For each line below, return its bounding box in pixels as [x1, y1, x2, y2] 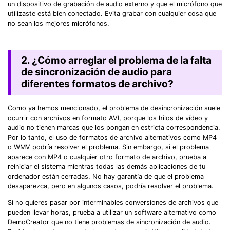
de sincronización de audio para [21, 66, 172, 79]
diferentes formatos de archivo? [21, 78, 174, 90]
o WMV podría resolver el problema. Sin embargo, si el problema [8, 143, 209, 151]
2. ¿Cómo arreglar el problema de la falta [21, 54, 212, 67]
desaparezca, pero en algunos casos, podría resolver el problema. [8, 182, 214, 190]
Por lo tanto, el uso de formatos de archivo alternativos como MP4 [8, 133, 217, 141]
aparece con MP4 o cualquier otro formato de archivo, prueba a [8, 152, 206, 161]
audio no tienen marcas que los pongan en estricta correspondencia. [8, 123, 220, 131]
